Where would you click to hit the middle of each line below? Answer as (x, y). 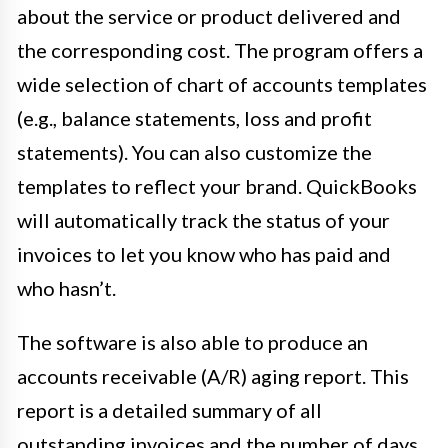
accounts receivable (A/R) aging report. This (213, 376)
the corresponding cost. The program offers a (220, 50)
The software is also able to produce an (192, 342)
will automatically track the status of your (203, 220)
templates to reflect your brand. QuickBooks (217, 186)
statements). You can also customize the (194, 152)
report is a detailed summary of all (169, 410)
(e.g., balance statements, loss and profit (194, 118)
